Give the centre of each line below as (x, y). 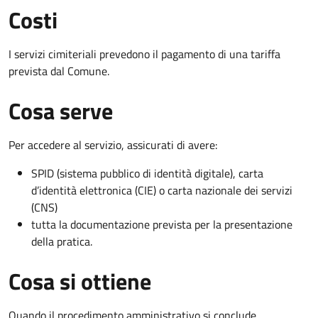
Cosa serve (61, 110)
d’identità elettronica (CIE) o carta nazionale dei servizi (162, 190)
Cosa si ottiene (80, 281)
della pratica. (62, 241)
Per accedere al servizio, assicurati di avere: (113, 144)
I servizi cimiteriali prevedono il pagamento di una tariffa (144, 54)
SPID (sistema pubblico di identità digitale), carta (147, 173)
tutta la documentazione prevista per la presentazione (162, 224)
